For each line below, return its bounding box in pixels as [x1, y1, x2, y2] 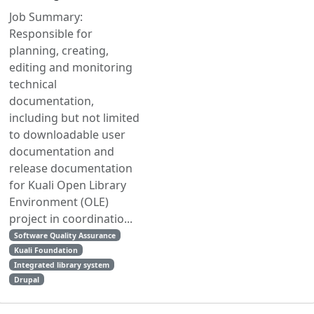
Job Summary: [9, 8, 83, 25]
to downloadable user [9, 126, 125, 142]
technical [9, 76, 57, 92]
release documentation [9, 160, 132, 176]
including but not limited [9, 109, 139, 125]
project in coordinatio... [9, 210, 132, 226]
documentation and [9, 143, 114, 159]
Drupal [13, 274, 39, 285]
